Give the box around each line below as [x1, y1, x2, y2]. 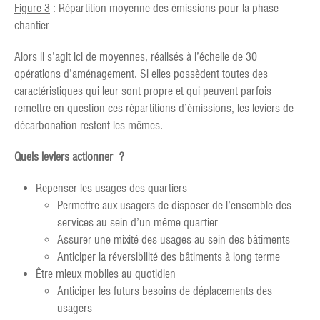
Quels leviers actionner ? [14, 149, 124, 164]
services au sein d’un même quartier [57, 215, 218, 229]
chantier [14, 18, 49, 32]
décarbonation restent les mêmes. [14, 118, 163, 132]
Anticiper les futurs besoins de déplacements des [57, 284, 272, 298]
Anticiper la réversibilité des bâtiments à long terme [57, 249, 280, 264]
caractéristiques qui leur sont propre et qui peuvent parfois [14, 84, 271, 98]
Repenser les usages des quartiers [36, 181, 187, 195]
